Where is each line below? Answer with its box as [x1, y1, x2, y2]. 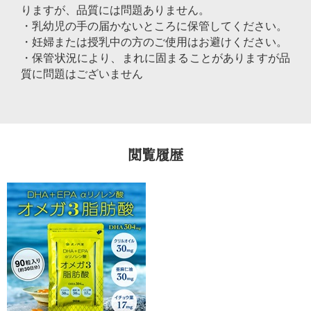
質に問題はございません [21, 68, 143, 80]
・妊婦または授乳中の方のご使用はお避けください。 [21, 36, 287, 48]
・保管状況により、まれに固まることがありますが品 [21, 52, 290, 64]
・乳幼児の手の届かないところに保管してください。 [21, 20, 287, 32]
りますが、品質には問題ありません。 [21, 4, 210, 16]
